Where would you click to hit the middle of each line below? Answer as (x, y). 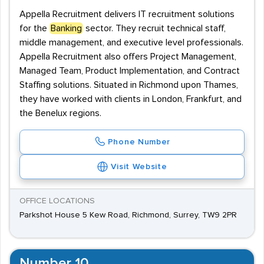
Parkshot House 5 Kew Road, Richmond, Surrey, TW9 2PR (128, 215)
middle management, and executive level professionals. (131, 42)
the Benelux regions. (60, 113)
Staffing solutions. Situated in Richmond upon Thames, (129, 85)
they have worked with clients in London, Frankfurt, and (131, 99)
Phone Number (139, 142)
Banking (66, 28)
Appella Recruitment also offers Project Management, (128, 57)
